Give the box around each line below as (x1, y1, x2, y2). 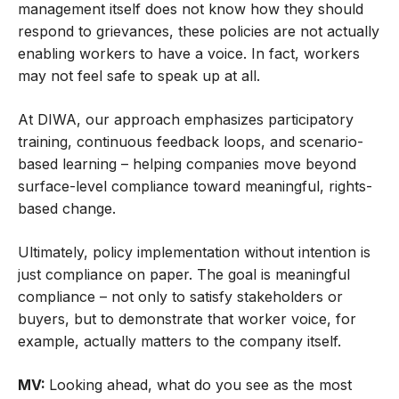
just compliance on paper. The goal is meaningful (18, 265, 350, 284)
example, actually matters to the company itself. (18, 332, 341, 351)
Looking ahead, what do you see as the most (49, 376, 352, 395)
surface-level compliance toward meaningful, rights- (18, 177, 372, 196)
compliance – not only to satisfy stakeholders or (18, 288, 343, 306)
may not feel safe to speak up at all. (18, 67, 265, 85)
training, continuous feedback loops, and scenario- (18, 133, 363, 151)
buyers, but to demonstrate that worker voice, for (18, 310, 356, 329)
